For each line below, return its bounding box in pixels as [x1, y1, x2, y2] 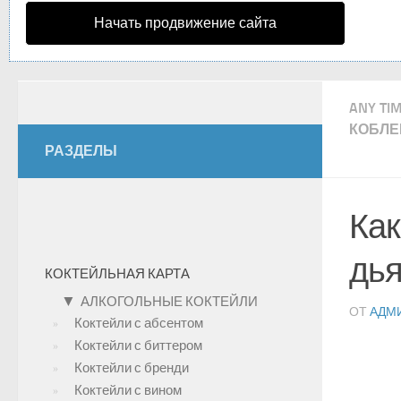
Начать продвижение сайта [94, 14, 277, 31]
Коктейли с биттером [74, 337, 202, 354]
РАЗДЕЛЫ [45, 142, 117, 159]
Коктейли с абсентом [74, 315, 203, 331]
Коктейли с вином [74, 382, 182, 398]
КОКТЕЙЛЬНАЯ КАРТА [45, 266, 190, 282]
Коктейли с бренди [74, 360, 189, 376]
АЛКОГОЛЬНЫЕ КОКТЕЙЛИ [81, 294, 258, 310]
